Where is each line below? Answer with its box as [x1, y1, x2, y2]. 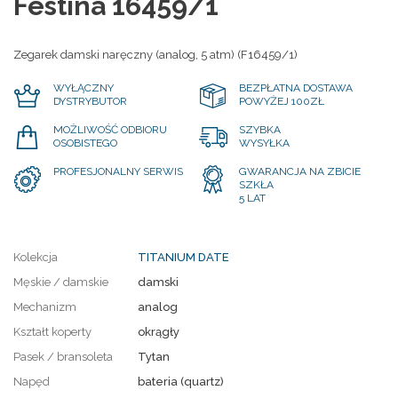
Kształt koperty [13, 324, 92, 338]
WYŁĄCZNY [53, 81, 114, 94]
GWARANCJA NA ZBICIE [239, 164, 361, 178]
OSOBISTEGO [53, 136, 117, 149]
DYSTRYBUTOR [53, 94, 127, 107]
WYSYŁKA [239, 136, 290, 149]
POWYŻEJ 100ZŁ [239, 94, 324, 107]
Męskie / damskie [13, 275, 108, 289]
